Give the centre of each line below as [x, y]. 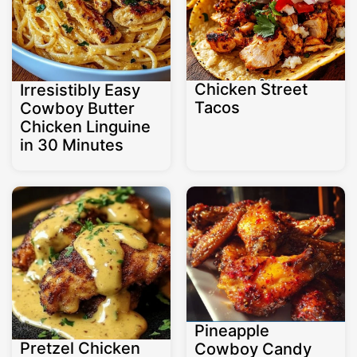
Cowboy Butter [78, 109]
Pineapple [232, 330]
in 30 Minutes [72, 145]
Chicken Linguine [86, 127]
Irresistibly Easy [80, 90]
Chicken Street [251, 90]
